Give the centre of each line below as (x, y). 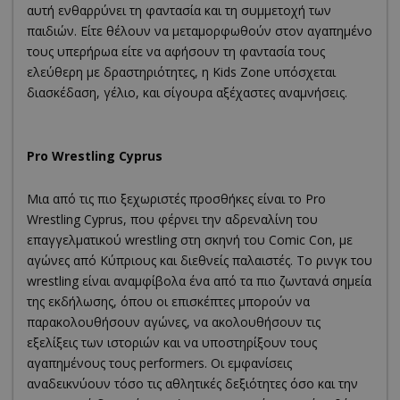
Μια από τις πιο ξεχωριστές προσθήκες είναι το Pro (176, 198)
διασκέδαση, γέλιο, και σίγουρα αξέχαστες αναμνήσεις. (187, 92)
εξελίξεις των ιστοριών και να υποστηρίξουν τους (172, 342)
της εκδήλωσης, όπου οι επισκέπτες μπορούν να (168, 301)
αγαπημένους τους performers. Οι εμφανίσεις (159, 362)
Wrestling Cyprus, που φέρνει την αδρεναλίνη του (172, 219)
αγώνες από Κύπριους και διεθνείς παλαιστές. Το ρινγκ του (200, 260)
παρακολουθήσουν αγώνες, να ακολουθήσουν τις (174, 321)
